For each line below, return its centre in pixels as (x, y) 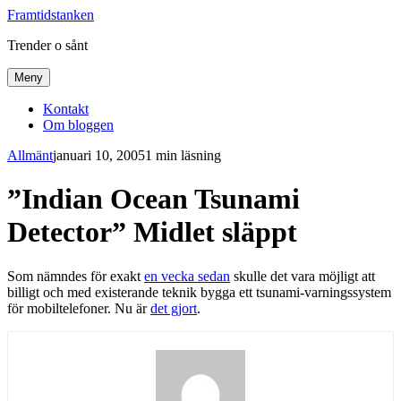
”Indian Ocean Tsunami (154, 199)
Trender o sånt (47, 45)
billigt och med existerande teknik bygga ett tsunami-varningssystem (199, 292)
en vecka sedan (187, 276)
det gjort (174, 308)
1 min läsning (183, 155)
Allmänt (30, 155)
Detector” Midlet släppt (152, 232)
